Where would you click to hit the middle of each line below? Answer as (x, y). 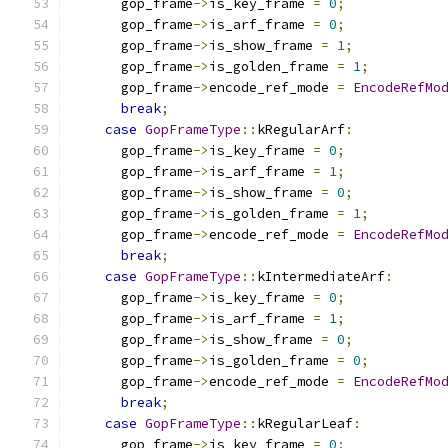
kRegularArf (301, 129)
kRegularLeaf (305, 423)
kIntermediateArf (321, 276)
